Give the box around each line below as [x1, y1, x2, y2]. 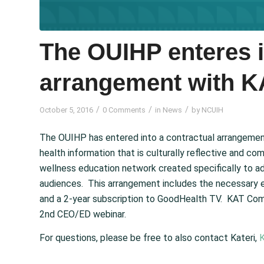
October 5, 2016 [39, 105, 93, 114]
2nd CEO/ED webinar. [39, 209, 126, 220]
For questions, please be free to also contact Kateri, [39, 232, 259, 243]
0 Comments [103, 105, 146, 114]
